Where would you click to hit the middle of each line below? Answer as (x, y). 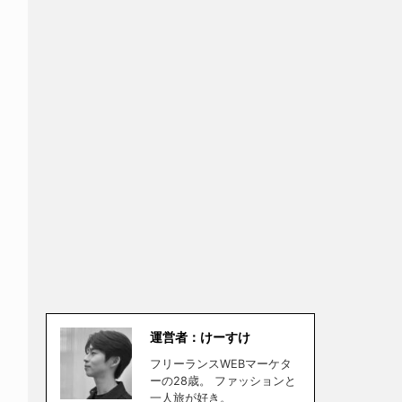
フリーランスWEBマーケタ (221, 364)
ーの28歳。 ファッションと (223, 381)
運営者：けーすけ (200, 337)
